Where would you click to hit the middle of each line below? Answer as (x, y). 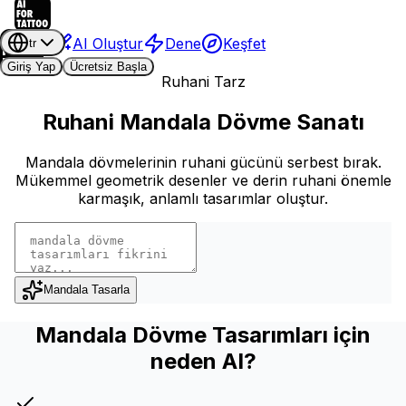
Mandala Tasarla (87, 290)
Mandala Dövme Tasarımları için (203, 334)
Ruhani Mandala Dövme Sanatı (203, 121)
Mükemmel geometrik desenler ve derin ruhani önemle (203, 180)
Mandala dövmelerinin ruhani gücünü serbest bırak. (203, 162)
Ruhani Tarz (203, 82)
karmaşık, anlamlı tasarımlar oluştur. (203, 198)
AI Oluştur (108, 43)
